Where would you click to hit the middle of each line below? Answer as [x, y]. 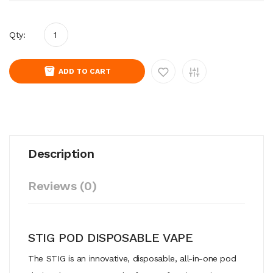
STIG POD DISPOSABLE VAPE [111, 237]
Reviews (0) [62, 186]
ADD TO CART [85, 71]
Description [61, 153]
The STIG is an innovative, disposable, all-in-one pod [132, 258]
